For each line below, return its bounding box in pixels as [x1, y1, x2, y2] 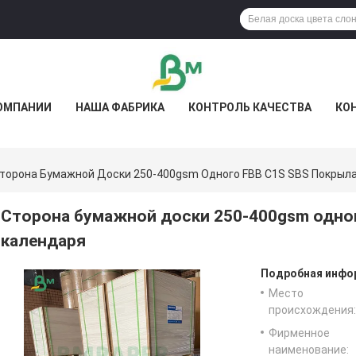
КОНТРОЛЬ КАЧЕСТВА [188, 101, 311, 114]
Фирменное [269, 327, 330, 340]
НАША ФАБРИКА [75, 101, 164, 114]
